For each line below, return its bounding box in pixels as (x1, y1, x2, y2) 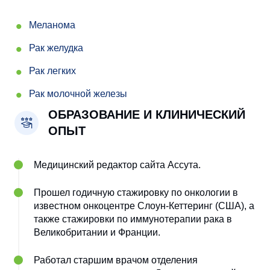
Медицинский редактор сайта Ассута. (34, 159, 201, 170)
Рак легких (29, 65, 76, 76)
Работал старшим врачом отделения (34, 254, 198, 265)
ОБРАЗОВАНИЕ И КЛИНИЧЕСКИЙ (48, 107, 245, 121)
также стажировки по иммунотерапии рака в (34, 213, 233, 224)
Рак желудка (29, 42, 83, 53)
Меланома (29, 19, 75, 30)
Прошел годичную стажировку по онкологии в (34, 187, 239, 198)
